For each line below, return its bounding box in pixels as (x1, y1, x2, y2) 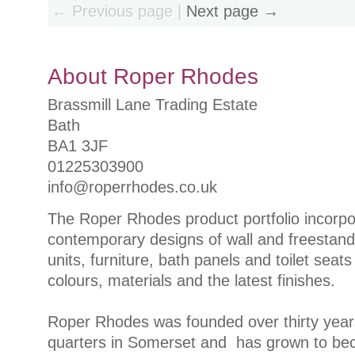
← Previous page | (52, 2, 186, 20)
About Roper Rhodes (48, 64, 258, 90)
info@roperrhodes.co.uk (48, 178, 217, 197)
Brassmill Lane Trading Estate (48, 96, 258, 114)
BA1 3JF (48, 137, 108, 155)
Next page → (186, 2, 279, 20)
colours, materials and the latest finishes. (48, 271, 335, 289)
